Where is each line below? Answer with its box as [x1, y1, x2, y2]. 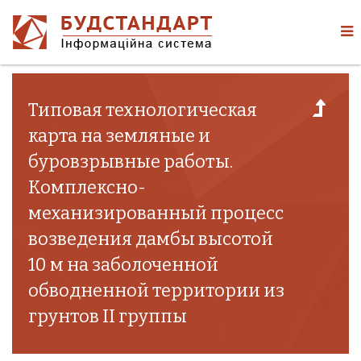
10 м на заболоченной [28, 254, 218, 276]
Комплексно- [28, 176, 146, 198]
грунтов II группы [28, 305, 187, 327]
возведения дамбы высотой [28, 228, 273, 250]
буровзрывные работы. [28, 151, 233, 172]
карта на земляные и [28, 125, 210, 147]
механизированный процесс [28, 202, 284, 224]
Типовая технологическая [28, 99, 257, 121]
